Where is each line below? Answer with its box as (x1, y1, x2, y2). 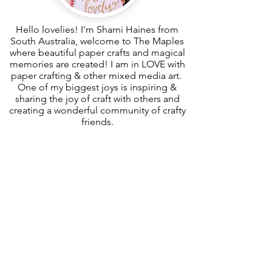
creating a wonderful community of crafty (8, 104, 186, 116)
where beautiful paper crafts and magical (9, 46, 185, 58)
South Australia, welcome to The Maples (10, 35, 184, 47)
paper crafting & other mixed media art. (10, 69, 184, 81)
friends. (81, 115, 114, 127)
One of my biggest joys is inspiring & (18, 81, 177, 93)
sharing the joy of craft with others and (15, 92, 180, 104)
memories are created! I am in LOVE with (9, 58, 185, 70)
